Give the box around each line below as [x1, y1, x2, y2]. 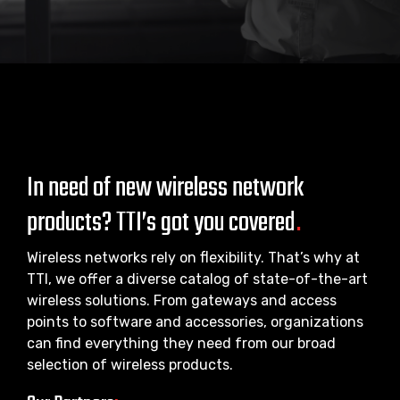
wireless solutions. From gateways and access [27, 292, 337, 309]
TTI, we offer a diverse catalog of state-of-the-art [27, 271, 368, 287]
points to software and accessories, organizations [27, 313, 363, 330]
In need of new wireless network [27, 167, 304, 210]
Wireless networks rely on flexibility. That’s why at [27, 249, 360, 266]
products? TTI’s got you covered [27, 202, 295, 245]
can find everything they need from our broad [27, 335, 336, 352]
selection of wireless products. [27, 356, 233, 373]
